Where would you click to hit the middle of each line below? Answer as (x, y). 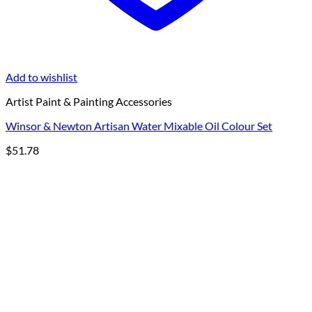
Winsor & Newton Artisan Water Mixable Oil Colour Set (139, 126)
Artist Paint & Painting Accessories (89, 102)
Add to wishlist (41, 77)
